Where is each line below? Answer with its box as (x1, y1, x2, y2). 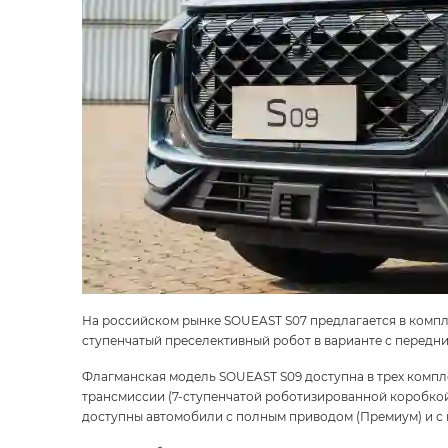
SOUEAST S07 (224, 312, 307, 328)
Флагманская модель (82, 368, 219, 384)
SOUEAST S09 (219, 368, 302, 384)
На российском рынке (82, 312, 224, 328)
